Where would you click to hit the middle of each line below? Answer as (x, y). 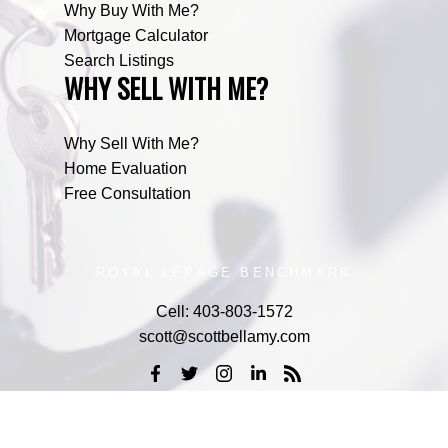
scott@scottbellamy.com (224, 336)
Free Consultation (127, 193)
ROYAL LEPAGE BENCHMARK (224, 272)
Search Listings (119, 61)
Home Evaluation (125, 168)
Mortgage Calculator (136, 36)
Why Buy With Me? (131, 11)
